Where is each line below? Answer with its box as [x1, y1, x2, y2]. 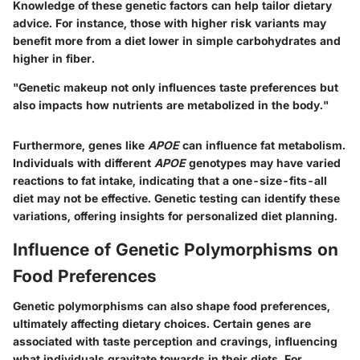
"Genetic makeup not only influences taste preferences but [13, 80, 338, 94]
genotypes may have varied [186, 155, 341, 170]
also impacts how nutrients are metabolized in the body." [13, 97, 329, 112]
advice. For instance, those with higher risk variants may [13, 15, 326, 30]
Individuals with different [13, 155, 154, 170]
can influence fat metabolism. [179, 137, 346, 152]
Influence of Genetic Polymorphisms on [13, 239, 338, 260]
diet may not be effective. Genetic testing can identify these [13, 190, 340, 205]
